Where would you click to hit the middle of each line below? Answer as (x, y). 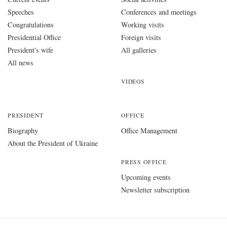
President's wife (30, 50)
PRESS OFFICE (144, 162)
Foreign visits (141, 37)
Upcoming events (146, 177)
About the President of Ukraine (53, 143)
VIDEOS (133, 81)
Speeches (21, 12)
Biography (23, 130)
